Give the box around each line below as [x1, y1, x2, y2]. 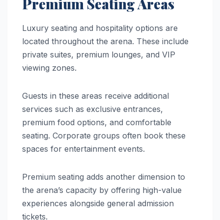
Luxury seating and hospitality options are [22, 23, 178, 33]
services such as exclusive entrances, [22, 104, 163, 114]
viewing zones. [22, 62, 77, 73]
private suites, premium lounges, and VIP [22, 49, 175, 59]
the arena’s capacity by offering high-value [22, 185, 182, 195]
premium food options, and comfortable [22, 117, 171, 127]
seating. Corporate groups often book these [22, 130, 186, 140]
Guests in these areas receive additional [22, 90, 169, 101]
